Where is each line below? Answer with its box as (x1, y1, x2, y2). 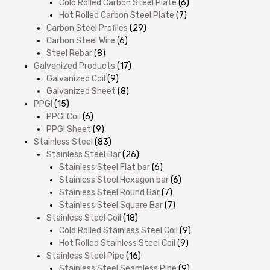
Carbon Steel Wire (46, 35, 115, 46)
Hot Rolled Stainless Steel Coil (59, 237, 175, 248)
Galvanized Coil (46, 73, 105, 84)
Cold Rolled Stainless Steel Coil (59, 225, 178, 236)
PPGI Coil (46, 111, 81, 122)
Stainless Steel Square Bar (59, 199, 163, 210)
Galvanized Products (34, 60, 115, 71)
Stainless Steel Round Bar (59, 187, 160, 198)
